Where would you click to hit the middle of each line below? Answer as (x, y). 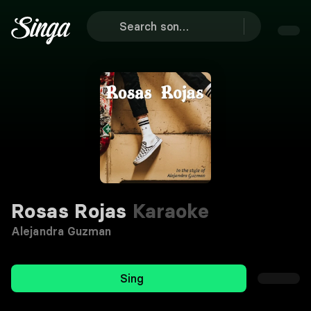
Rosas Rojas (69, 211)
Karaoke (168, 211)
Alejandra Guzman (61, 231)
